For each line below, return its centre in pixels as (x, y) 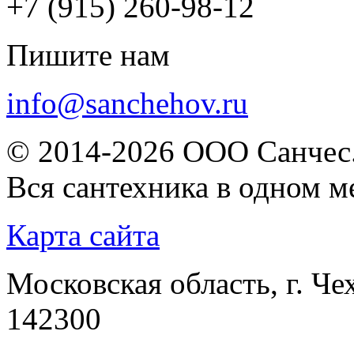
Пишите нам (88, 55)
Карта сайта (83, 235)
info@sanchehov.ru (127, 104)
